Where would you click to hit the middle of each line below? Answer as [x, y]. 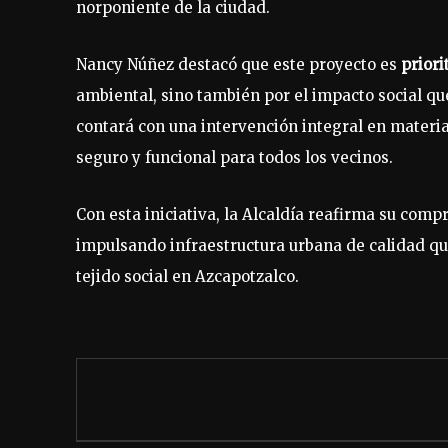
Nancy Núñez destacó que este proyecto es [238, 64]
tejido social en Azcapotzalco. [187, 276]
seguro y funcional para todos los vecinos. [234, 157]
